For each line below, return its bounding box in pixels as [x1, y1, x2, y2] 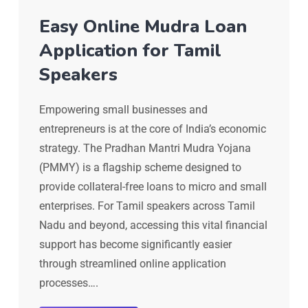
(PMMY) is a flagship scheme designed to [39, 160, 241, 174]
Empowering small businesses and [39, 102, 208, 116]
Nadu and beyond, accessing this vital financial [39, 218, 267, 232]
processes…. [39, 276, 98, 289]
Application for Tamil [39, 38, 221, 63]
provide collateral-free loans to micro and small [39, 179, 267, 193]
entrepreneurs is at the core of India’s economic [39, 122, 266, 135]
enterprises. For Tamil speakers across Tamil [39, 199, 255, 212]
